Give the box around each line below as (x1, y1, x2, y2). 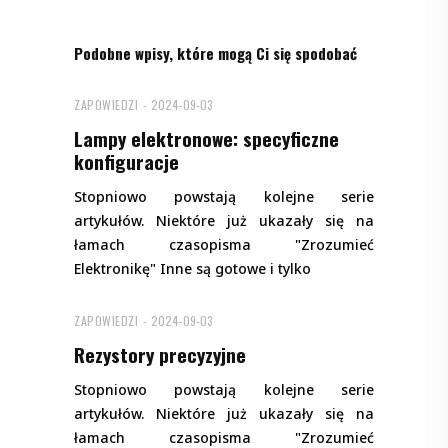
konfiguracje (74, 147, 179, 176)
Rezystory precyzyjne (74, 340, 246, 369)
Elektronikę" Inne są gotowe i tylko (74, 259, 311, 279)
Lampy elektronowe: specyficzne (74, 124, 339, 153)
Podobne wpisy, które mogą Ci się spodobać (74, 41, 357, 64)
